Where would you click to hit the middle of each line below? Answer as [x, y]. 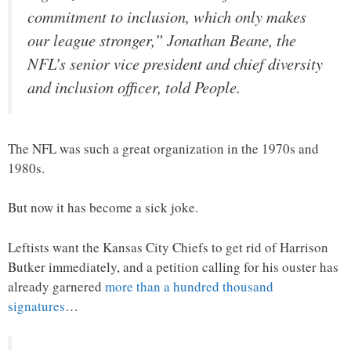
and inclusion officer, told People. [134, 87]
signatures [36, 306]
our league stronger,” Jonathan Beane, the [162, 40]
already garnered [56, 286]
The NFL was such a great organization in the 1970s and [163, 148]
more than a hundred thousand [189, 286]
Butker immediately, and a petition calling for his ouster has [173, 266]
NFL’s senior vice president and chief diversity [175, 63]
